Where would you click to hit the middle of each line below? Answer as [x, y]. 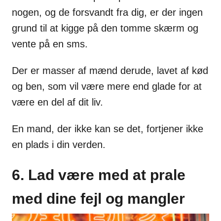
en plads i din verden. [59, 145]
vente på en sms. [50, 44]
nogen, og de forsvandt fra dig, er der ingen [107, 13]
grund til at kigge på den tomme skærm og [105, 28]
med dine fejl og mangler [98, 199]
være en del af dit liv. [57, 102]
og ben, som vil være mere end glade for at [107, 87]
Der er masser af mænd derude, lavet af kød [110, 71]
